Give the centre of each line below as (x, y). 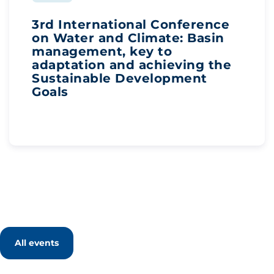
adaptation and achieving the (131, 65)
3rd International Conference (131, 24)
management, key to (102, 51)
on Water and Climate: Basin (128, 38)
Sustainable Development (120, 78)
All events (37, 243)
